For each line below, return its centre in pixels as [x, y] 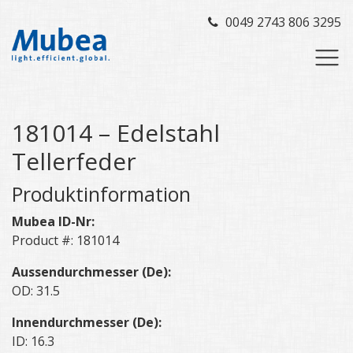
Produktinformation [101, 194]
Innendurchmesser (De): [87, 322]
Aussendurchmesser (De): [91, 272]
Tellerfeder [74, 161]
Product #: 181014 [65, 240]
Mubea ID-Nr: [53, 221]
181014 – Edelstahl [116, 133]
